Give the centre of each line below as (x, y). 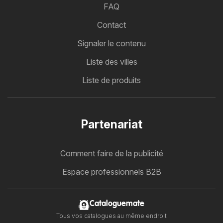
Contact (111, 25)
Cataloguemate (117, 204)
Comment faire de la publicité (111, 153)
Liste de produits (111, 80)
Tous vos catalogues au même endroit (111, 216)
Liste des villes (111, 61)
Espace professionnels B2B (111, 171)
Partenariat (111, 124)
